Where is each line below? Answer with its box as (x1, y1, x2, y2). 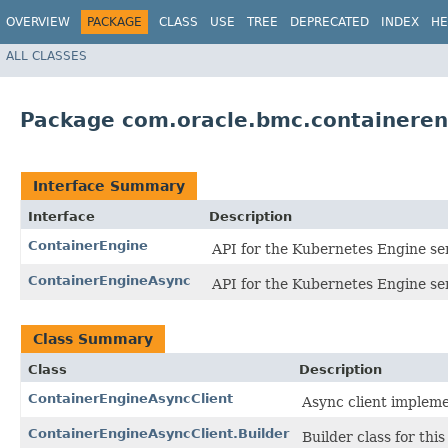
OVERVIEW (6, 15, 70, 29)
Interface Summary (33, 178, 185, 195)
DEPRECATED (290, 15, 369, 29)
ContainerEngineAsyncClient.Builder (28, 426, 289, 442)
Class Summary (33, 331, 153, 348)
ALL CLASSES (6, 48, 87, 63)
